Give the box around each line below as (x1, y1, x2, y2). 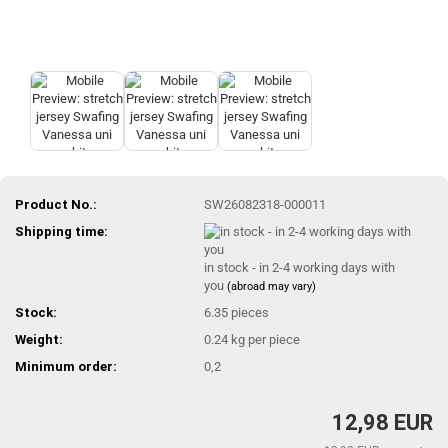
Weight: (15, 331, 63, 347)
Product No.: (15, 196, 97, 212)
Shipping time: (15, 223, 108, 239)
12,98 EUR (332, 410, 433, 435)
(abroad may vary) (227, 279, 317, 293)
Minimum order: (15, 358, 117, 374)
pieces (231, 304, 270, 320)
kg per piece (228, 331, 301, 347)
